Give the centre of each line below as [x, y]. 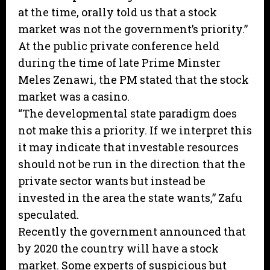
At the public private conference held [119, 46]
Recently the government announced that [132, 232]
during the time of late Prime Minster [119, 63]
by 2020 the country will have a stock [118, 249]
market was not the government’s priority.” [133, 29]
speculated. [49, 215]
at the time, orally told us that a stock [118, 12]
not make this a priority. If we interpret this [135, 130]
